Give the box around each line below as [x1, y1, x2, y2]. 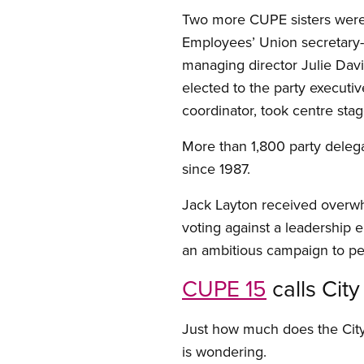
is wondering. [182, 341, 266, 362]
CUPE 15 [182, 272, 266, 304]
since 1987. [182, 158, 250, 179]
